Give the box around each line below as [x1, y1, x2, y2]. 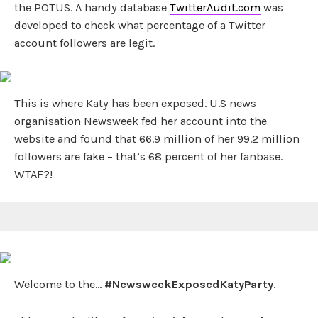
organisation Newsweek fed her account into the [14, 114, 267, 128]
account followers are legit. [14, 36, 155, 50]
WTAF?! [14, 168, 53, 181]
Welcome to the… [14, 278, 104, 291]
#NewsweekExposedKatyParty [104, 278, 273, 291]
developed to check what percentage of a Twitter [14, 18, 265, 32]
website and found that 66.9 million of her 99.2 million [14, 132, 300, 146]
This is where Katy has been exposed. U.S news [14, 97, 256, 110]
